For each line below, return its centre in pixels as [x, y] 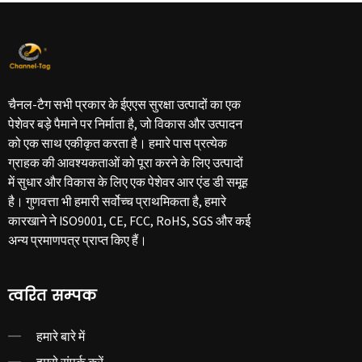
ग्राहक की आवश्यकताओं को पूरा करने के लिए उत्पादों [126, 162]
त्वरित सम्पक [53, 296]
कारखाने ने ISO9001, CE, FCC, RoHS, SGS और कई [129, 220]
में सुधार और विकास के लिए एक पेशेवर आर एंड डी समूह [128, 181]
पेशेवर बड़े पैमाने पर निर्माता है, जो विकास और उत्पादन [125, 123]
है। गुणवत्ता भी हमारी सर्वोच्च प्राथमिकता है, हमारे [117, 201]
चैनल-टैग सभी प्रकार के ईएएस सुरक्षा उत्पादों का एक [124, 104]
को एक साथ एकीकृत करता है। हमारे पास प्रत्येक [118, 143]
